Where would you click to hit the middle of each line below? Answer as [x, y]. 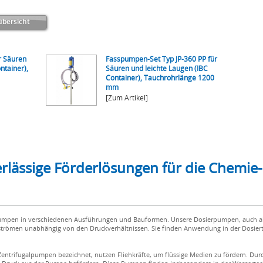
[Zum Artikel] [127, 98]
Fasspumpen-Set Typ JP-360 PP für [161, 59]
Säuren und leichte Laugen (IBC [157, 68]
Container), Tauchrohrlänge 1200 [160, 78]
